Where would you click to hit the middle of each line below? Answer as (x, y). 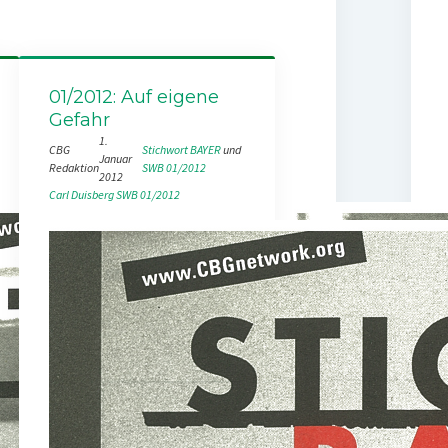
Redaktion (73, 167)
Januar (115, 158)
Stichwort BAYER (182, 149)
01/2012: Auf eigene (133, 96)
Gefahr (79, 119)
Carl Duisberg (81, 194)
